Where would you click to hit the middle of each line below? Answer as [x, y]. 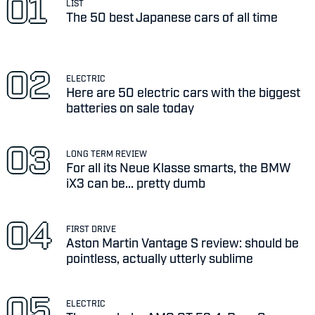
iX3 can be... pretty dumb [136, 182]
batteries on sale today [130, 107]
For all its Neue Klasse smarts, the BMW [179, 166]
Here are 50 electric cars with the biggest [184, 91]
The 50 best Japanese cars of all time [172, 17]
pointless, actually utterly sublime [160, 257]
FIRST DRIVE [91, 228]
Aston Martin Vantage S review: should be [183, 242]
